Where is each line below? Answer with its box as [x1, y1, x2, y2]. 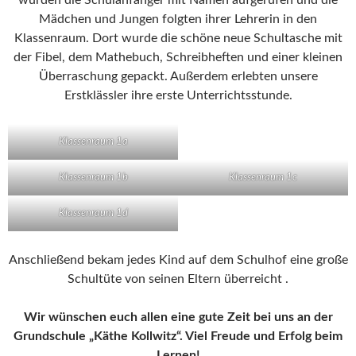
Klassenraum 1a [58, 136, 128, 147]
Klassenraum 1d [58, 207, 128, 219]
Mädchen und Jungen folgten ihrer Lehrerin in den [39, 12, 317, 25]
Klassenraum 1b [58, 172, 128, 183]
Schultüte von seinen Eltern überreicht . [68, 272, 288, 285]
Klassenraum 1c [229, 172, 297, 183]
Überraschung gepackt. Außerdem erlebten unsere [38, 69, 318, 83]
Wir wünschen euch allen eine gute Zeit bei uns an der [23, 310, 333, 323]
